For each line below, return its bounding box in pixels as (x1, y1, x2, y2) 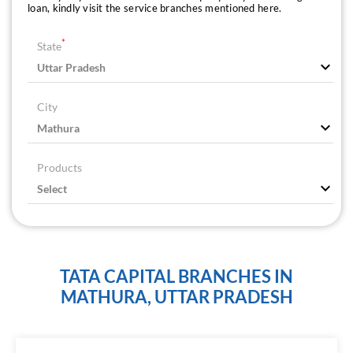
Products (37, 161, 82, 175)
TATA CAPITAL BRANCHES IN (60, 266, 293, 288)
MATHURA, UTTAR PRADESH (60, 286, 293, 308)
